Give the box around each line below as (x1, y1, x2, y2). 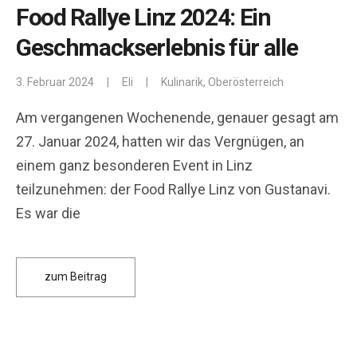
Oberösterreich (208, 75, 284, 88)
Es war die (16, 204, 80, 222)
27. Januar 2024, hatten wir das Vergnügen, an (16, 132, 304, 150)
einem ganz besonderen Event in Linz (16, 156, 253, 174)
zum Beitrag (45, 270, 107, 284)
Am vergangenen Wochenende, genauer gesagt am (16, 108, 339, 126)
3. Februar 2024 (16, 75, 94, 88)
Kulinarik (161, 75, 203, 88)
